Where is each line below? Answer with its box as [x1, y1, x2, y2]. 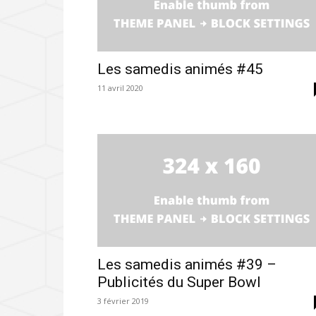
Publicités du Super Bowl [97, 274, 261, 291]
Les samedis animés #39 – [97, 256, 276, 274]
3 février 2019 [97, 296, 149, 307]
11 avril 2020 [97, 83, 143, 94]
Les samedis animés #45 [97, 61, 263, 78]
